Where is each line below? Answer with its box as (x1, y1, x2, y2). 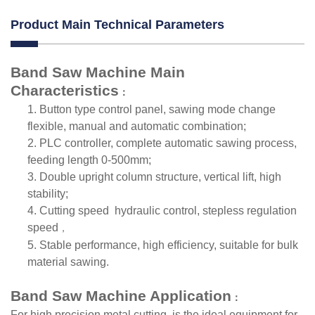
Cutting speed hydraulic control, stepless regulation (39, 204, 297, 217)
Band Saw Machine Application (11, 287, 231, 304)
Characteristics (11, 82, 119, 98)
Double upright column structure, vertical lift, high (39, 170, 281, 183)
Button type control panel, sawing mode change (39, 103, 276, 115)
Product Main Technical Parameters (11, 17, 224, 32)
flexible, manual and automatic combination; (27, 120, 246, 132)
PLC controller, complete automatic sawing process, (39, 136, 297, 149)
